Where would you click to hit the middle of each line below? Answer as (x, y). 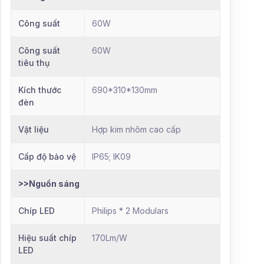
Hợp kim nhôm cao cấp (136, 129)
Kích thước (40, 90)
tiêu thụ (34, 62)
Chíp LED (37, 210)
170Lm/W (110, 237)
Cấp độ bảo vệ (47, 156)
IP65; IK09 (111, 156)
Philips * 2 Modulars (130, 210)
